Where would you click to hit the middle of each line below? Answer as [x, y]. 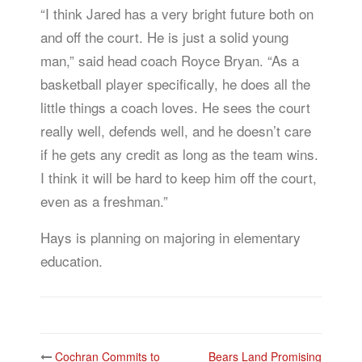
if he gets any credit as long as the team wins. [179, 154]
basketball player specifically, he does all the [175, 84]
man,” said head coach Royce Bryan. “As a [170, 60]
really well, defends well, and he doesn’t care [176, 130]
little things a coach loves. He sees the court [175, 107]
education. [72, 261]
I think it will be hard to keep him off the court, [179, 177]
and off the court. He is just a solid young [164, 37]
